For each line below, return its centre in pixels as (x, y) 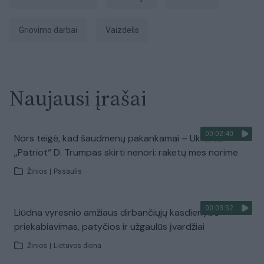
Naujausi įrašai (78, 98)
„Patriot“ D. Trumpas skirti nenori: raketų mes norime (126, 152)
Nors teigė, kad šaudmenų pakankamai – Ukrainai (119, 138)
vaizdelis (125, 30)
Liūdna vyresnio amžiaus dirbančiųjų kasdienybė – (121, 212)
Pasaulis (68, 171)
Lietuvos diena (77, 246)
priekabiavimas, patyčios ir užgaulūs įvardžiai (109, 227)
